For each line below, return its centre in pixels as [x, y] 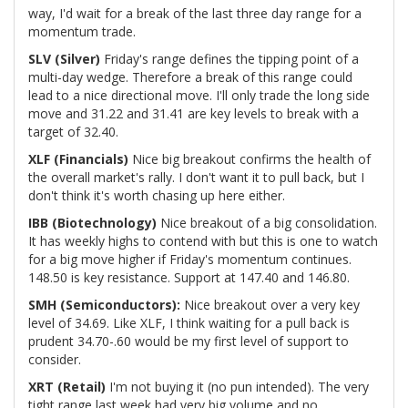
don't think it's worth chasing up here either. [157, 195]
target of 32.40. [73, 132]
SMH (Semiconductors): [104, 305]
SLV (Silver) [64, 59]
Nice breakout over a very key [270, 305]
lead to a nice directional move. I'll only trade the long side [199, 95]
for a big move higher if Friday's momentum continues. [190, 259]
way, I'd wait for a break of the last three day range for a [195, 13]
